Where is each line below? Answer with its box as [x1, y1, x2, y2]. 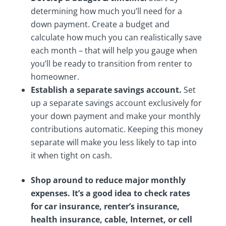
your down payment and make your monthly [30, 110, 200, 122]
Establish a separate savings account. [30, 84, 184, 96]
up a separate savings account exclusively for [30, 97, 202, 109]
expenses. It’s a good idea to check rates [30, 188, 190, 199]
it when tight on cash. [30, 150, 118, 161]
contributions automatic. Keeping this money [30, 124, 203, 135]
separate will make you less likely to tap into [30, 137, 197, 148]
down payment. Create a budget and [30, 19, 169, 30]
